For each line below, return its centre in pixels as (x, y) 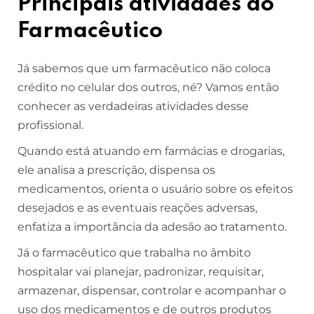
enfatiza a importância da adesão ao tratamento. (153, 227)
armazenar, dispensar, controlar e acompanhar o (152, 291)
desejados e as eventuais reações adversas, (137, 208)
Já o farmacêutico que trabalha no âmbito (134, 253)
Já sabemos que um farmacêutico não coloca (144, 68)
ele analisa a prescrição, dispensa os (116, 170)
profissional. (52, 125)
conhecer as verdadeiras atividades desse (133, 106)
